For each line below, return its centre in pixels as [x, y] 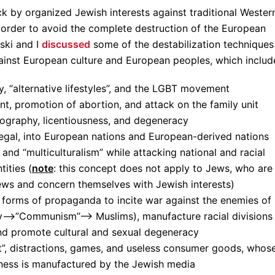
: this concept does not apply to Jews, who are [163, 168]
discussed [66, 44]
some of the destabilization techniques [182, 44]
